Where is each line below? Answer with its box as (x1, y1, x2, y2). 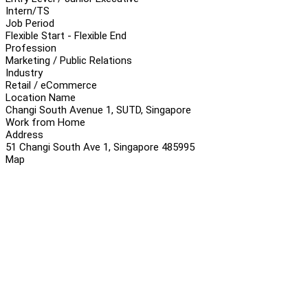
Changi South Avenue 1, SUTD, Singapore (5, 103, 191, 116)
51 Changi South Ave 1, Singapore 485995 (5, 140, 195, 153)
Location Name (5, 91, 76, 104)
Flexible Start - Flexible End (5, 29, 126, 42)
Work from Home (5, 115, 85, 129)
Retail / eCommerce (5, 78, 97, 91)
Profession (5, 41, 56, 54)
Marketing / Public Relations (5, 54, 132, 67)
